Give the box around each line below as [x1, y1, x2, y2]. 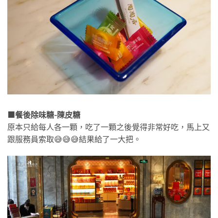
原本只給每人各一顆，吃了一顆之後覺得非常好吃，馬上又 [7, 122, 210, 132]
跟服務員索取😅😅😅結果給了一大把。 [7, 134, 141, 144]
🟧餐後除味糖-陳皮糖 [7, 110, 80, 120]
